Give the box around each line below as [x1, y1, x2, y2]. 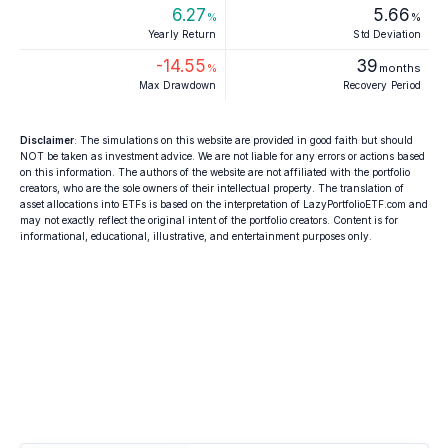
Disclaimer [20, 133, 74, 146]
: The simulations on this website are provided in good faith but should [74, 133, 413, 146]
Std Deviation [353, 27, 421, 40]
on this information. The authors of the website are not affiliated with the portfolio [20, 165, 410, 178]
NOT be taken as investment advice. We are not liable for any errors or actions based [20, 149, 425, 162]
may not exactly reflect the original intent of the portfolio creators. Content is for [20, 213, 398, 226]
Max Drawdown [139, 78, 217, 91]
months [379, 60, 421, 75]
